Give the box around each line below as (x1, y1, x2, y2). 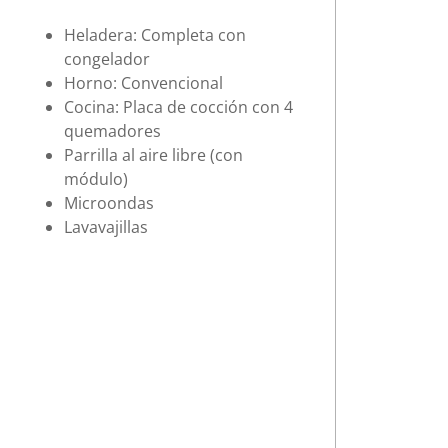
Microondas (63, 191, 154, 214)
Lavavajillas (63, 215, 148, 238)
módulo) (63, 167, 128, 190)
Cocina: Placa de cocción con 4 (63, 95, 293, 118)
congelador (63, 47, 150, 70)
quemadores (63, 119, 161, 142)
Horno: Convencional (63, 71, 223, 94)
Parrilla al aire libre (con (63, 143, 243, 166)
